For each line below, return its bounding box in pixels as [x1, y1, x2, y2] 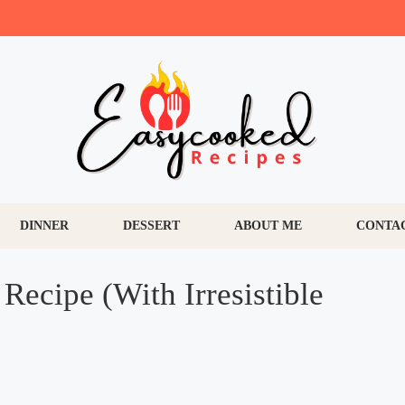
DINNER [20, 219, 69, 233]
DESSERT [123, 219, 180, 233]
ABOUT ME [234, 219, 302, 233]
